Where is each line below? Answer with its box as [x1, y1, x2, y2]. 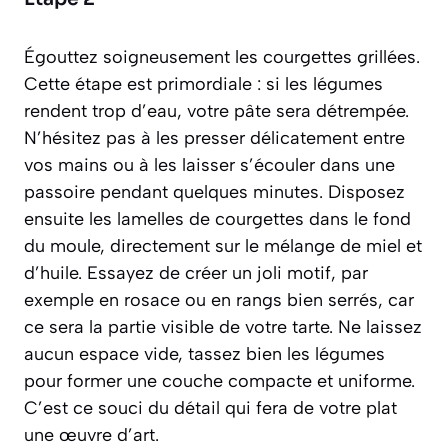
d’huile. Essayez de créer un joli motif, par [24, 262, 368, 285]
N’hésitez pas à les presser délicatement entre [24, 127, 405, 150]
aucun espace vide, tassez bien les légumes [24, 343, 385, 366]
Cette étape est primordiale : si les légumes [24, 73, 383, 96]
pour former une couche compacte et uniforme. [24, 370, 415, 393]
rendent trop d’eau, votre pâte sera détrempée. [24, 100, 409, 123]
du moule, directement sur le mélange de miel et [24, 235, 422, 258]
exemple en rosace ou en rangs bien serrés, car [24, 289, 414, 312]
